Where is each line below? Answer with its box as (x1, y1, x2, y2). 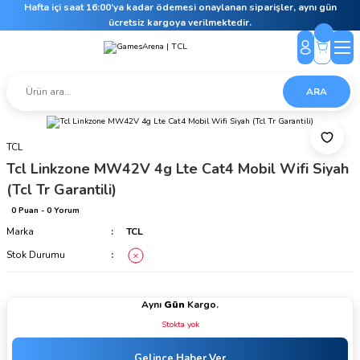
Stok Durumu (6, 247, 65, 261)
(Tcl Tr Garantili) (6, 180, 117, 199)
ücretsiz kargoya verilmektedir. (108, 16, 252, 29)
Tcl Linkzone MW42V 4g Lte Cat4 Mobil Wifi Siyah (6, 159, 349, 178)
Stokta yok (161, 319, 199, 330)
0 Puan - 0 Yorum (11, 205, 80, 216)
